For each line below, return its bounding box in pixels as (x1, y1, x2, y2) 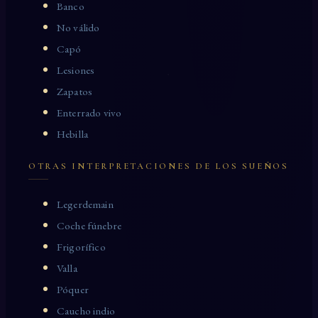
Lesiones (57, 63, 95, 78)
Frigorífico (57, 240, 106, 255)
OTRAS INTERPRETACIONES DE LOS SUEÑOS (28, 160, 289, 172)
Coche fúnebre (57, 219, 121, 234)
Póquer (57, 283, 89, 297)
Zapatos (57, 84, 93, 99)
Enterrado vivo (57, 106, 122, 121)
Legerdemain (57, 197, 114, 212)
